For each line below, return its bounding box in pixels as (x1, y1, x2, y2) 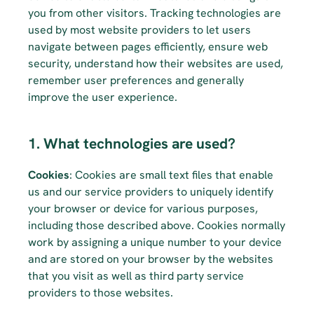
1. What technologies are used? (28, 134, 235, 153)
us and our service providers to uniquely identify (28, 184, 273, 199)
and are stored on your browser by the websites (28, 252, 273, 266)
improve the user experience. (28, 90, 177, 104)
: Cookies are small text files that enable (69, 168, 273, 182)
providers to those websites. (28, 285, 173, 300)
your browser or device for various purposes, (28, 201, 258, 216)
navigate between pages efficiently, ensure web (28, 39, 268, 54)
